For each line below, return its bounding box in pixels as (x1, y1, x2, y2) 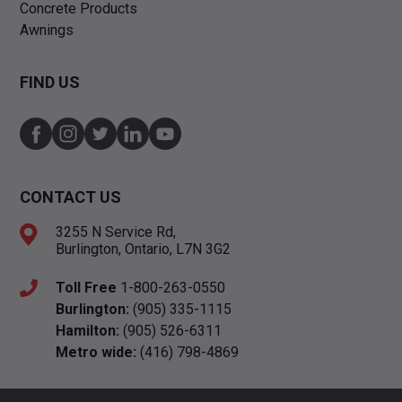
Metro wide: (56, 344, 137, 362)
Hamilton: (56, 322, 120, 340)
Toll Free (56, 279, 118, 297)
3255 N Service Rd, (56, 223, 177, 241)
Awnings (20, 22, 74, 39)
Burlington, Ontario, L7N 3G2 (56, 240, 232, 258)
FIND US (20, 73, 81, 92)
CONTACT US (20, 188, 122, 207)
